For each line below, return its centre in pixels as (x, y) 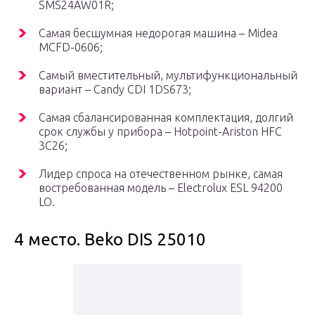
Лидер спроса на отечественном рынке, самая (161, 174)
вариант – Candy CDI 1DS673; (115, 90)
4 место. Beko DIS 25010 (110, 240)
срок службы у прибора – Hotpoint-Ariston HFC (160, 132)
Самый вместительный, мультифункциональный (168, 76)
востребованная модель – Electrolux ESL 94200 (161, 188)
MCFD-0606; (71, 47)
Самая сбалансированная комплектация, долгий (166, 118)
